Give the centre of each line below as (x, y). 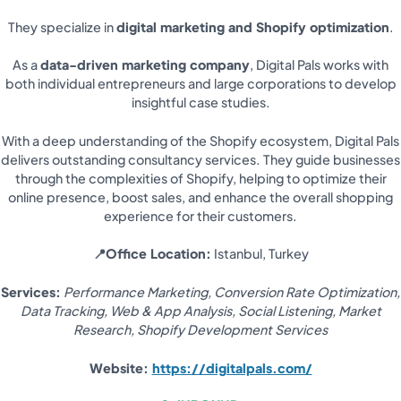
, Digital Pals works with (319, 65)
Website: (120, 367)
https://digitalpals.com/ (232, 367)
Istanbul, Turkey (260, 254)
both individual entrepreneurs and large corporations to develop (200, 84)
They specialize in (62, 26)
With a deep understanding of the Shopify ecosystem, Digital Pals (200, 140)
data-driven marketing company (145, 65)
